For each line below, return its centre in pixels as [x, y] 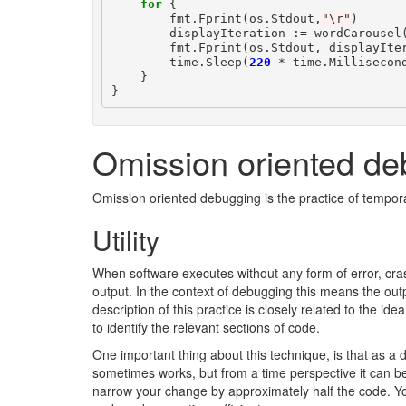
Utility [126, 240]
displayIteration [227, 33]
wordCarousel [358, 33]
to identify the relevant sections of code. [206, 327]
